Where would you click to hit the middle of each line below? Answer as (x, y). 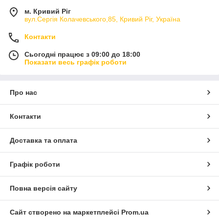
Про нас (23, 92)
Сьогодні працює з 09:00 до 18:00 (82, 54)
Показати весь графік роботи (76, 62)
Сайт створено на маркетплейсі (66, 212)
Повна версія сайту (44, 188)
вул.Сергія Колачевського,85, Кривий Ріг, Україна (102, 19)
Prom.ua (135, 212)
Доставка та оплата (44, 140)
